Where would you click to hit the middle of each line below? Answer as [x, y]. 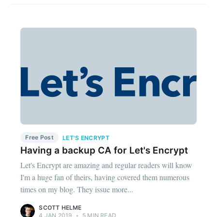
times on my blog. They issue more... [77, 189]
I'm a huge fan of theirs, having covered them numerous [105, 177]
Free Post [40, 137]
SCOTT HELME [60, 208]
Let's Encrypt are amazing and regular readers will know [107, 165]
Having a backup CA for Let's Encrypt [104, 150]
